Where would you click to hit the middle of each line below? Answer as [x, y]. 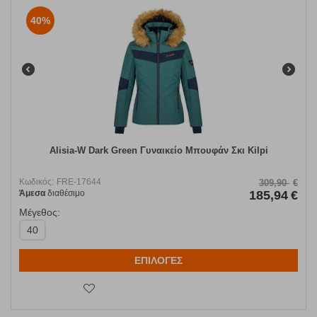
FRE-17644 [79, 182]
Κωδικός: [36, 182]
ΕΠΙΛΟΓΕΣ [158, 261]
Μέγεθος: [40, 213]
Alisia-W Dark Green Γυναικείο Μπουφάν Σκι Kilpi [158, 151]
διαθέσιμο [65, 194]
